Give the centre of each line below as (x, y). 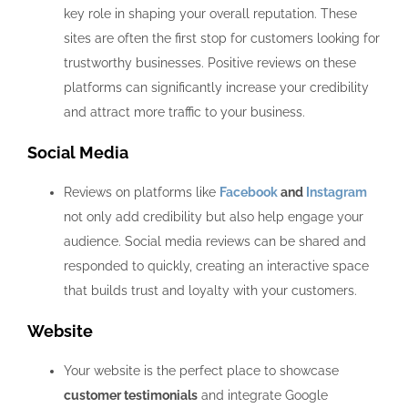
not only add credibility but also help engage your (214, 216)
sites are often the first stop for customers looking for (222, 38)
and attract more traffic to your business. (184, 112)
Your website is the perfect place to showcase (201, 370)
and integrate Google (263, 395)
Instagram (337, 192)
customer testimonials (131, 395)
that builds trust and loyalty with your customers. (210, 290)
